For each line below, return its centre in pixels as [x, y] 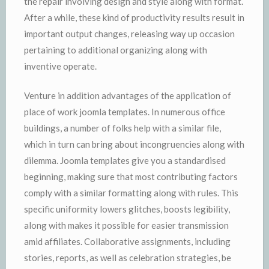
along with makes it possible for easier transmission [126, 225]
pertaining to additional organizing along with [116, 50]
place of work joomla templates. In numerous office [125, 112]
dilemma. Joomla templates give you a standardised [125, 160]
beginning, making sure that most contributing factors [131, 177]
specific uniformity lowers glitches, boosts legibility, [127, 209]
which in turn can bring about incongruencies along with [134, 144]
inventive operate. [60, 66]
